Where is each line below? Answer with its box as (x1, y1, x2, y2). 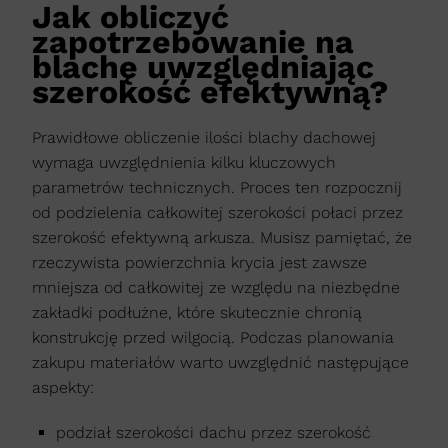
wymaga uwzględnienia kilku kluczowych (32, 153, 336, 173)
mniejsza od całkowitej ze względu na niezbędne (32, 278, 400, 298)
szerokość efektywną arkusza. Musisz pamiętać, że (32, 228, 412, 248)
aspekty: (32, 378, 94, 398)
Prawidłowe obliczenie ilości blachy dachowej (32, 128, 376, 148)
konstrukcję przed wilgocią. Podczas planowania (32, 328, 394, 348)
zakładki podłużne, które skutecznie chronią (32, 303, 362, 323)
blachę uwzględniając (32, 48, 374, 87)
